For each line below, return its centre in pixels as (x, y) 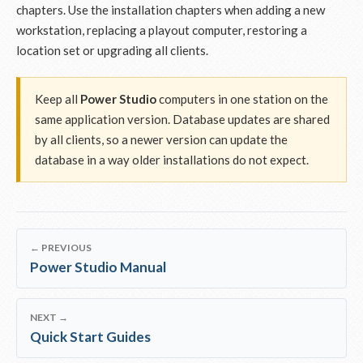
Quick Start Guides (90, 337)
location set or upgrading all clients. (112, 50)
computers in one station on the (242, 99)
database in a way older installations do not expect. (172, 160)
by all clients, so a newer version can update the (161, 139)
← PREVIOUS (61, 248)
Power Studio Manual (98, 267)
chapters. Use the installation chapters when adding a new (171, 10)
